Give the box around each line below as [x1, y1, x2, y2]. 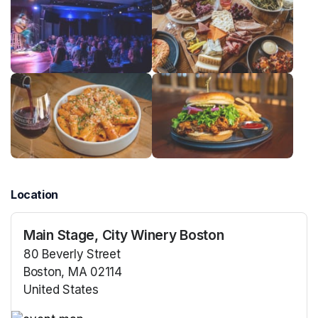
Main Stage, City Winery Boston [23, 226, 224, 243]
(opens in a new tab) [23, 300, 141, 314]
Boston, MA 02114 [23, 264, 122, 279]
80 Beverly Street [23, 246, 121, 261]
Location [11, 187, 58, 202]
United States [23, 282, 99, 297]
